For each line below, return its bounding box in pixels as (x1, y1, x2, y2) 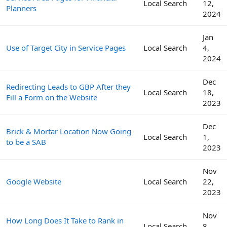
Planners (6, 3, 36, 13)
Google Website (6, 176, 61, 186)
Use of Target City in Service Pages (6, 42, 126, 53)
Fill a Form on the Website (6, 92, 97, 102)
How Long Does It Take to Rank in (6, 215, 124, 225)
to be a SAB (6, 136, 46, 147)
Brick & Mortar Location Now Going (6, 126, 131, 136)
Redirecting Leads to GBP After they (6, 81, 131, 92)
